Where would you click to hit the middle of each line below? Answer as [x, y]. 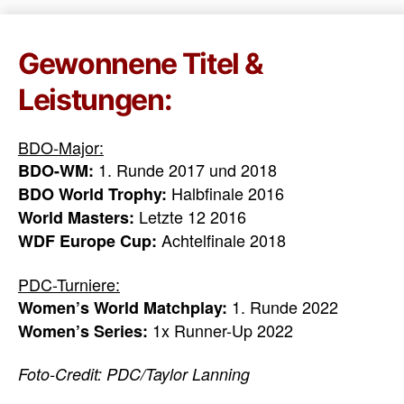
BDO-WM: [56, 170]
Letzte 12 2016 [190, 216]
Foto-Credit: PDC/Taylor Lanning [134, 374]
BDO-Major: [61, 147]
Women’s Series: [85, 331]
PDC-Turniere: [69, 284]
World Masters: [76, 217]
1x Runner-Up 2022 [223, 330]
